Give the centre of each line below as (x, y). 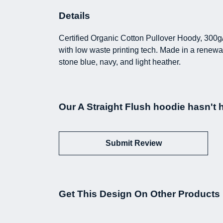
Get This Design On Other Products (139, 194)
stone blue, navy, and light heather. (120, 62)
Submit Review (133, 143)
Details (74, 15)
